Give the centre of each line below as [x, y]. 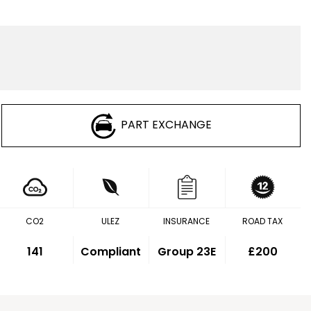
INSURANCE [187, 221]
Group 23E [187, 252]
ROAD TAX [263, 221]
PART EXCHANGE [167, 125]
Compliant [111, 252]
